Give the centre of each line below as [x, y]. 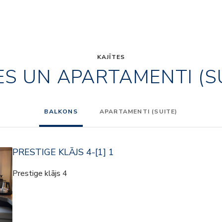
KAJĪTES [111, 57]
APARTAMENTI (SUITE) [139, 111]
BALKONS [61, 111]
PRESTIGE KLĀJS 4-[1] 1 [63, 152]
